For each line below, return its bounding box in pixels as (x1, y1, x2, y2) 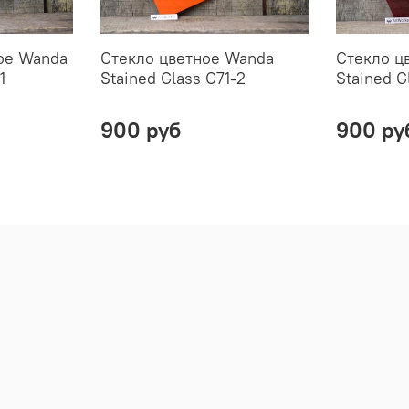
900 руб (100, 116, 181, 144)
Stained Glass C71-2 (100, 68, 246, 89)
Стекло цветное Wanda (100, 47, 274, 69)
